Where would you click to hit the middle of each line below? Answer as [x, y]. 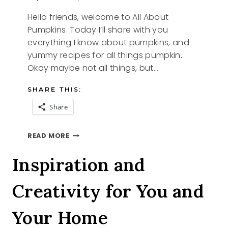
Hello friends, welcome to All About [98, 17]
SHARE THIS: [55, 89]
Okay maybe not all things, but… [93, 68]
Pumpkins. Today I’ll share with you [98, 30]
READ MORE [49, 135]
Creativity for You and [108, 191]
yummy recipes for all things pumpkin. [105, 55]
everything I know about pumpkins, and [108, 42]
